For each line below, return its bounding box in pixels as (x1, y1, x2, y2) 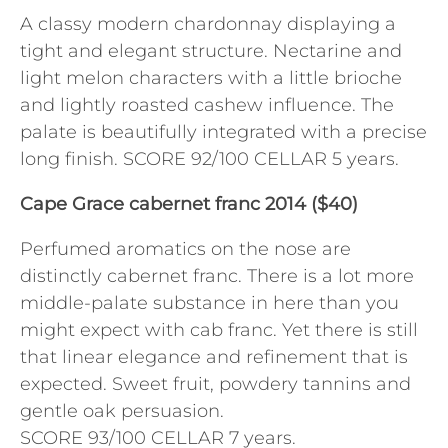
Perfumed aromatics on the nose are (20, 238, 351, 261)
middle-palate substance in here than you (20, 292, 399, 315)
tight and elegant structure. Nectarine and (20, 40, 402, 63)
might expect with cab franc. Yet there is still (20, 319, 418, 342)
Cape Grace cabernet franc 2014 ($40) (20, 193, 358, 216)
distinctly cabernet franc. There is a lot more (20, 265, 414, 288)
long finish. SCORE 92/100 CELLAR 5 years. (20, 148, 399, 171)
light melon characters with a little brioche (20, 67, 402, 90)
